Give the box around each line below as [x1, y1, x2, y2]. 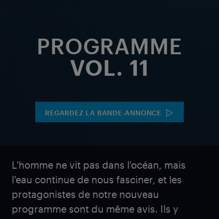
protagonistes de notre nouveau [12, 188, 159, 200]
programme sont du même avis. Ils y [12, 203, 178, 215]
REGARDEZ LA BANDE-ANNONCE [45, 108, 161, 117]
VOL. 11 [70, 55, 149, 81]
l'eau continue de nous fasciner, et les [12, 174, 182, 186]
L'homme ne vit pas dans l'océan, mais [12, 159, 186, 171]
